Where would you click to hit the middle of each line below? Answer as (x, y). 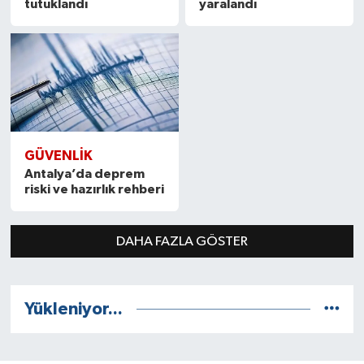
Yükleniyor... (73, 309)
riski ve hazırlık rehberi (94, 190)
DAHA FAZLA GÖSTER (182, 241)
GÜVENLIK (58, 156)
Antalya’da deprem (84, 174)
